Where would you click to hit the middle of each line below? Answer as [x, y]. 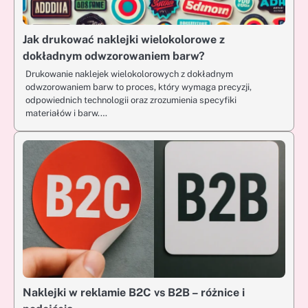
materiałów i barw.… [66, 113]
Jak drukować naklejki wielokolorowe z [124, 40]
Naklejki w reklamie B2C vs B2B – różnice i [134, 293]
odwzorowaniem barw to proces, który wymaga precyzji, [139, 87]
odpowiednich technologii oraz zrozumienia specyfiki [131, 100]
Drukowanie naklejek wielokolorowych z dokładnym [129, 74]
